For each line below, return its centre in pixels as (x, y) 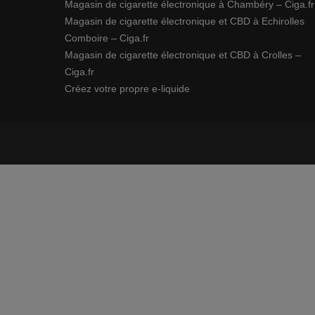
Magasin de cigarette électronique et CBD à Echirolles (185, 21)
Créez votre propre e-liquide (127, 89)
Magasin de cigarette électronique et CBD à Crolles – (183, 55)
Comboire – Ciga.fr (107, 38)
